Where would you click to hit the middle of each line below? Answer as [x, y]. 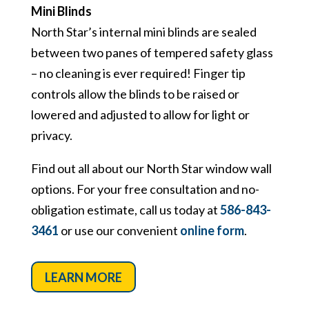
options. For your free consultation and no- [145, 189]
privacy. [51, 136]
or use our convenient [119, 231]
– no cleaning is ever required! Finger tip [138, 73]
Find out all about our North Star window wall [151, 169]
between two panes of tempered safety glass [152, 53]
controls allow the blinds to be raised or [135, 94]
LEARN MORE [83, 277]
